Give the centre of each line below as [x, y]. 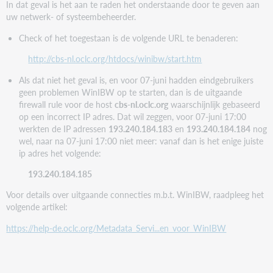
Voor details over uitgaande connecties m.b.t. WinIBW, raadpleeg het [135, 195]
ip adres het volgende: [60, 153]
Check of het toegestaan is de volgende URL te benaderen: [128, 37]
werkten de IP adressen [63, 128]
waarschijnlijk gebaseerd [214, 104]
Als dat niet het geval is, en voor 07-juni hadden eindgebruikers [136, 80]
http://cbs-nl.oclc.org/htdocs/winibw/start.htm [115, 59]
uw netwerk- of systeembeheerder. [71, 17]
